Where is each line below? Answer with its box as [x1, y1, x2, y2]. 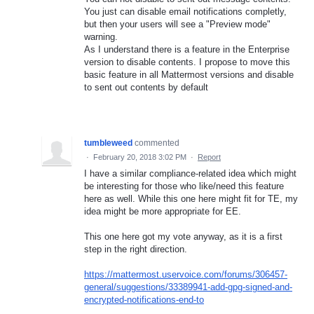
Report [198, 152, 221, 161]
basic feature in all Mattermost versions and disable [84, 69, 294, 80]
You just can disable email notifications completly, [84, 6, 287, 17]
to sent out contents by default [84, 81, 208, 93]
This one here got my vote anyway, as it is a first [84, 231, 282, 243]
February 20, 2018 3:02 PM [93, 152, 186, 161]
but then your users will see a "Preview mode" [84, 18, 271, 29]
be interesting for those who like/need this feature [84, 180, 284, 191]
